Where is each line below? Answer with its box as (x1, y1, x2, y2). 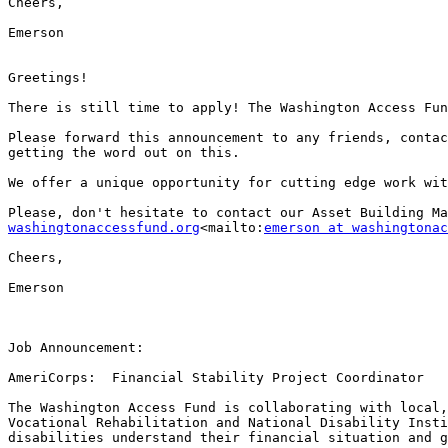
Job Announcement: (8, 340, 144, 356)
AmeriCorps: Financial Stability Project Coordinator (8, 370, 424, 386)
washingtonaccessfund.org (8, 220, 200, 236)
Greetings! (8, 70, 88, 86)
